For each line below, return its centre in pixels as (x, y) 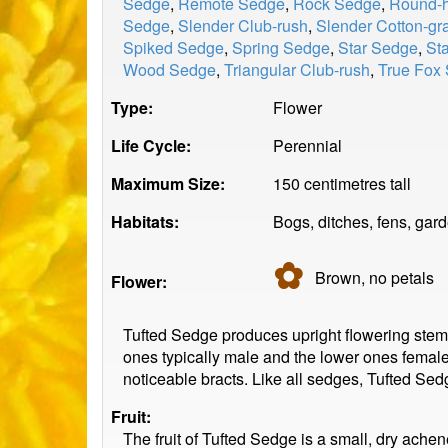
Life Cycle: (151, 145)
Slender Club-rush (243, 25)
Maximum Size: (168, 183)
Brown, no (353, 277)
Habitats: (145, 221)
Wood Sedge (169, 69)
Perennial (307, 145)
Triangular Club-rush (297, 69)
